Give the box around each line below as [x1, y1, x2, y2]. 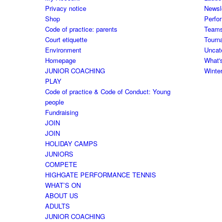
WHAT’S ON [45, 180, 81, 190]
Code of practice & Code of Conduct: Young [45, 87, 170, 97]
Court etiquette [45, 35, 87, 45]
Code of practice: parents [45, 24, 117, 34]
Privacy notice [45, 3, 86, 13]
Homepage [45, 55, 76, 65]
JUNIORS [45, 149, 73, 159]
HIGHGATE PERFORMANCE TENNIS [45, 170, 156, 180]
